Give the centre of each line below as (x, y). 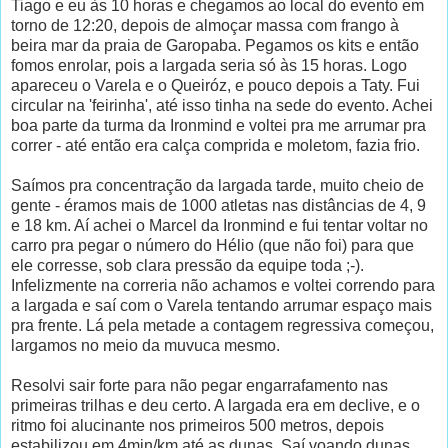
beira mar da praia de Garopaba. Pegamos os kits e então (215, 45)
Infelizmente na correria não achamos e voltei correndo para (223, 285)
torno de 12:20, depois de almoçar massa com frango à (205, 25)
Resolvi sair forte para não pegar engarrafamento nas (199, 385)
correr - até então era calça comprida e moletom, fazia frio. (215, 145)
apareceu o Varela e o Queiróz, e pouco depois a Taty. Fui (215, 85)
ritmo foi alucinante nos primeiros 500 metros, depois (197, 425)
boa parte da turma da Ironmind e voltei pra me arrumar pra (218, 125)
